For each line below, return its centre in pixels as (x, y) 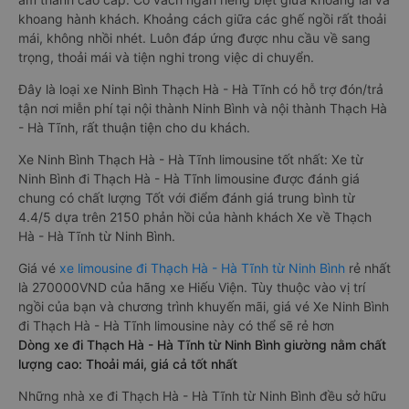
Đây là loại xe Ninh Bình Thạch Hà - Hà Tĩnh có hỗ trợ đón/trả (201, 89)
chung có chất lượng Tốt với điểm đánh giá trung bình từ (187, 198)
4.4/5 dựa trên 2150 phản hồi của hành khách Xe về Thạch (195, 217)
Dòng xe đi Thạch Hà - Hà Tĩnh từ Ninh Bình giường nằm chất (202, 345)
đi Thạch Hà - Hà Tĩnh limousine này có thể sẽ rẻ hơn (176, 325)
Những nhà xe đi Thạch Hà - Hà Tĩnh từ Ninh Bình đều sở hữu (202, 396)
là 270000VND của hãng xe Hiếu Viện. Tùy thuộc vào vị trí (192, 287)
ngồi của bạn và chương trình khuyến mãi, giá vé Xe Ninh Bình (204, 306)
